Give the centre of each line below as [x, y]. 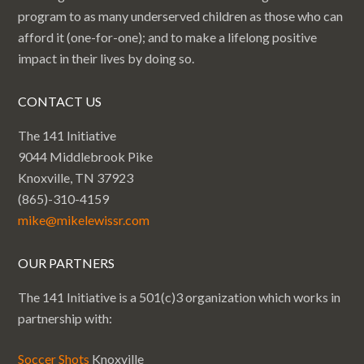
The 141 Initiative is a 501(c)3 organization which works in [180, 297]
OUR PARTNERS [67, 263]
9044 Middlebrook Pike [86, 156]
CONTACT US [60, 101]
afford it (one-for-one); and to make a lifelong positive [168, 37]
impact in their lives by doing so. [106, 58]
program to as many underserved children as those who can [181, 16]
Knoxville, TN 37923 [76, 178]
